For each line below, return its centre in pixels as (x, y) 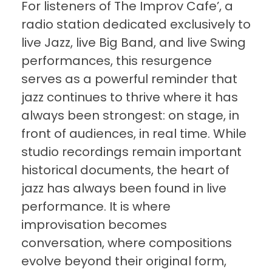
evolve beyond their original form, (124, 261)
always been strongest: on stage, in (130, 116)
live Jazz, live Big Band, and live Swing (134, 43)
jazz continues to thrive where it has (130, 97)
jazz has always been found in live (124, 189)
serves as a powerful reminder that (129, 79)
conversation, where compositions (127, 243)
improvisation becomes (94, 225)
